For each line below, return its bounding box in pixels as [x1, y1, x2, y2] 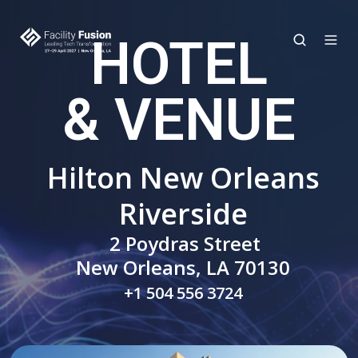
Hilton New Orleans [46, 158, 320, 197]
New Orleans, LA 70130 [76, 254, 290, 280]
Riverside [118, 194, 248, 233]
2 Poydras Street [109, 230, 261, 257]
